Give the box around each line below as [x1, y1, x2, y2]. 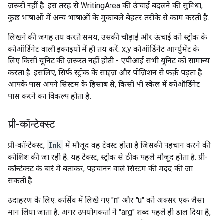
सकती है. [8, 176, 34, 185]
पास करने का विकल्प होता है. [8, 91, 91, 101]
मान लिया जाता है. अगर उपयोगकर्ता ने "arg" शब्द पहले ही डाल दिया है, [8, 207, 211, 217]
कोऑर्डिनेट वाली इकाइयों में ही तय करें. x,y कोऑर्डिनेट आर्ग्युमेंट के [8, 44, 199, 54]
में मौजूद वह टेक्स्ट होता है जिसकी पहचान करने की [63, 140, 211, 150]
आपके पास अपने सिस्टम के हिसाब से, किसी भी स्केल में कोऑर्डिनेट [8, 80, 200, 89]
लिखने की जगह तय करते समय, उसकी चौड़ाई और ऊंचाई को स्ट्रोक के [8, 32, 207, 42]
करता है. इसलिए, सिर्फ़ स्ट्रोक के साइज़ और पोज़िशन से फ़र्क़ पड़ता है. [8, 68, 204, 77]
